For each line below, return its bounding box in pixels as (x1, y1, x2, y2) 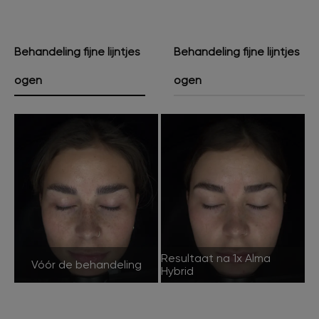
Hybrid (161, 263, 194, 278)
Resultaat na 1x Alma (161, 251, 271, 265)
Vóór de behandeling (31, 257, 142, 271)
